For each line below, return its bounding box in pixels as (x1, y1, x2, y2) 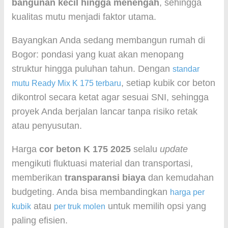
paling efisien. (12, 215, 68, 225)
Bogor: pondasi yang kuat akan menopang (12, 49, 184, 60)
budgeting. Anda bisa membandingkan (12, 187, 170, 197)
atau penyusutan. (12, 121, 82, 131)
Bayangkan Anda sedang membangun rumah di (12, 35, 205, 45)
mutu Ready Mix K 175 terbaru (12, 79, 121, 88)
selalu (131, 144, 160, 154)
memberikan (12, 173, 65, 183)
